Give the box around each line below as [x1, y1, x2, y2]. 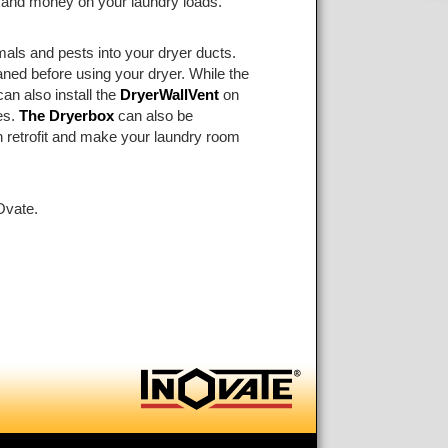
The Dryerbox [19, 108, 114, 124]
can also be [114, 108, 193, 124]
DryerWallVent [120, 87, 219, 103]
